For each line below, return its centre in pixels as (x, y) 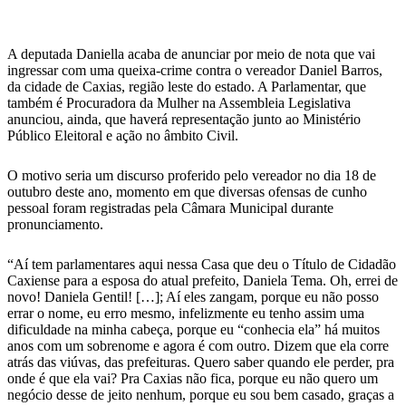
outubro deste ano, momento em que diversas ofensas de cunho (187, 192)
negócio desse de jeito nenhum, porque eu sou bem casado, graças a (201, 395)
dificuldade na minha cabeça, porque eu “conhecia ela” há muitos (193, 330)
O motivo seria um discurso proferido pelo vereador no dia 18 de (192, 176)
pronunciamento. (55, 225)
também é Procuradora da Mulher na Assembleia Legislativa (179, 103)
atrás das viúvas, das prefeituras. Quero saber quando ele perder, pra (201, 362)
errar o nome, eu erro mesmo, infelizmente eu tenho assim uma (186, 314)
